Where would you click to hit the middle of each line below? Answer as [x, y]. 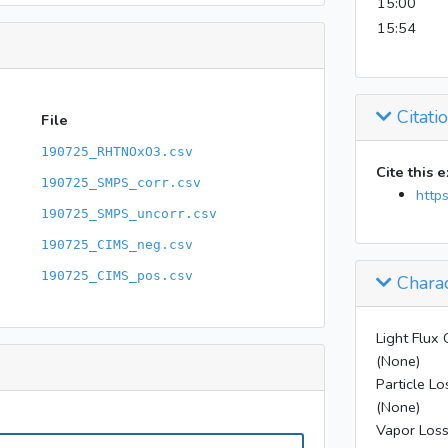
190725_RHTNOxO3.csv [116, 151]
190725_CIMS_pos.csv [116, 275]
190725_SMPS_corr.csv [120, 182]
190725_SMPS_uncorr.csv [128, 213]
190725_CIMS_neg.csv [116, 244]
